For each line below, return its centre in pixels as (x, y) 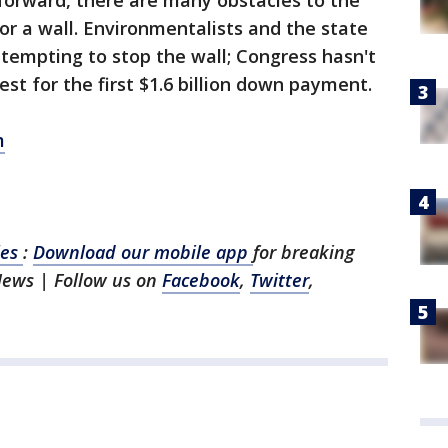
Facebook (201, 280)
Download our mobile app (143, 252)
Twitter (279, 280)
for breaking (304, 252)
